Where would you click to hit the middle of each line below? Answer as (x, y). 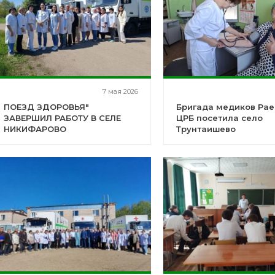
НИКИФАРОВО (35, 129)
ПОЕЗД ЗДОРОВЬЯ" (46, 107)
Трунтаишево (206, 129)
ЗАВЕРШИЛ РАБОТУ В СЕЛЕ (62, 118)
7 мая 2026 (121, 91)
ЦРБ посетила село (220, 118)
